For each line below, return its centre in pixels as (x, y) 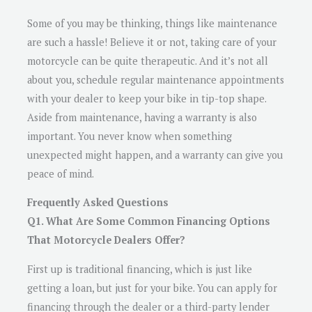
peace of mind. (61, 173)
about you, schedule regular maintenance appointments (156, 79)
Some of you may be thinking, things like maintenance (152, 23)
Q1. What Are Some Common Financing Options (149, 221)
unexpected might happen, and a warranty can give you (155, 155)
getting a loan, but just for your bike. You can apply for (152, 288)
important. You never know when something (130, 136)
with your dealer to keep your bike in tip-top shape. (147, 98)
